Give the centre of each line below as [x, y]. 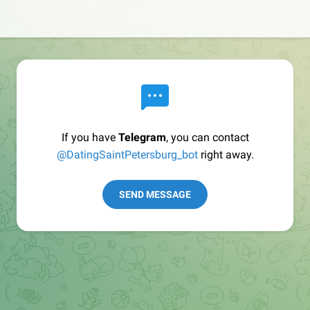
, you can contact [207, 137]
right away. [226, 155]
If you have [90, 137]
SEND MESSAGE [155, 194]
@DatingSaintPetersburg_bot [127, 155]
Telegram [142, 137]
